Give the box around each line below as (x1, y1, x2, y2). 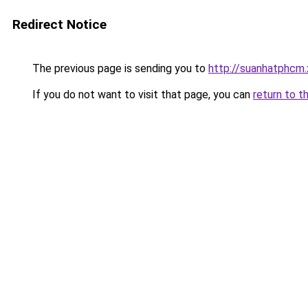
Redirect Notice (12, 16, 107, 32)
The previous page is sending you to (30, 62, 208, 75)
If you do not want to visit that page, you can (30, 88, 253, 101)
